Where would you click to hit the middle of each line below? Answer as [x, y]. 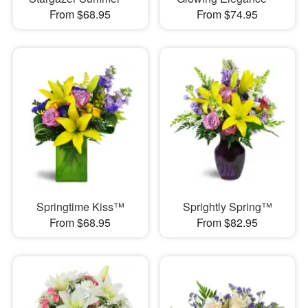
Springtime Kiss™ [80, 207]
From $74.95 [228, 14]
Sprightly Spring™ [227, 207]
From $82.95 [228, 223]
